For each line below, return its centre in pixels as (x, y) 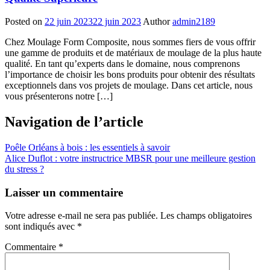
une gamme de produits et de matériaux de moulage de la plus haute (133, 53)
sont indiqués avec (41, 227)
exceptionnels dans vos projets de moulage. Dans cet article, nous (129, 86)
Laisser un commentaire (64, 192)
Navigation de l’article (74, 122)
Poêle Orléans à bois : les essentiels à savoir (87, 147)
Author (156, 22)
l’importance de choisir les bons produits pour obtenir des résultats (130, 75)
